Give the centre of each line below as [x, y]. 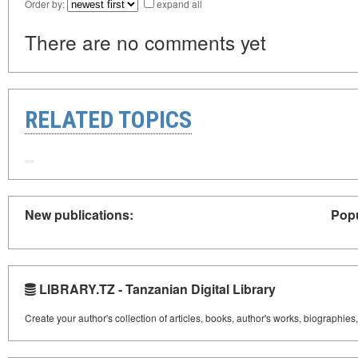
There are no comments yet [145, 42]
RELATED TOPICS [108, 120]
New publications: [79, 214]
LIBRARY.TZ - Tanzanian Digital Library [156, 288]
